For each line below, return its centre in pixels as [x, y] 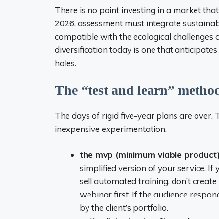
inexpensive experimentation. [111, 129]
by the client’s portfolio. [124, 207]
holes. [66, 63]
